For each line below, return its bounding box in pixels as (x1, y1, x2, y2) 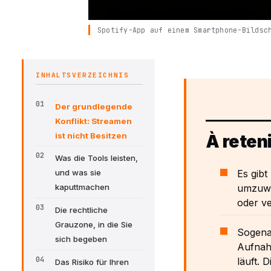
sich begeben (55, 234, 107, 244)
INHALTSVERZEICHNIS (36, 70, 129, 79)
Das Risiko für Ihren (55, 257, 129, 267)
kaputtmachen (55, 182, 109, 192)
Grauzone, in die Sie (55, 220, 132, 230)
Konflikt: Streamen (55, 116, 132, 126)
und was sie (55, 168, 101, 178)
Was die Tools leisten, (55, 153, 138, 163)
